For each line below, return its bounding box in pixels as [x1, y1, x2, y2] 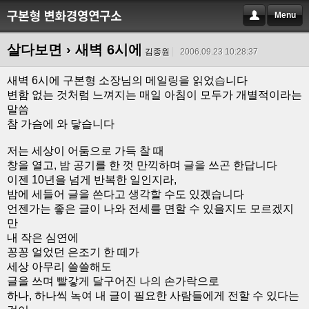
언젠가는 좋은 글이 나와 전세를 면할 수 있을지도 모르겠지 [7, 203, 294, 215]
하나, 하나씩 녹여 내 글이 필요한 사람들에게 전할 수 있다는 [7, 290, 299, 301]
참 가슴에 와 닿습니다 [7, 118, 114, 130]
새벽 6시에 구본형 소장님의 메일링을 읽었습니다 [7, 74, 248, 86]
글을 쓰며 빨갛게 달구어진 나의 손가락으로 [7, 275, 219, 287]
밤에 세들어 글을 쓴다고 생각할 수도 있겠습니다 [7, 188, 244, 200]
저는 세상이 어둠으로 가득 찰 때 [7, 145, 164, 157]
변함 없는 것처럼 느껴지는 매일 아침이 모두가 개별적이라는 [7, 89, 302, 101]
